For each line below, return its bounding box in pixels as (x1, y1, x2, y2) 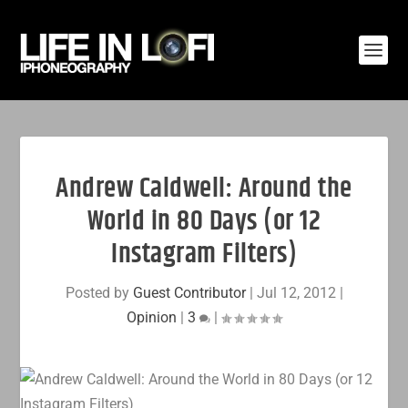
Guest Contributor (132, 284, 246, 301)
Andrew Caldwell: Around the (56, 168, 352, 209)
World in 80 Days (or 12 (87, 201, 321, 242)
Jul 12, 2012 (256, 284, 336, 301)
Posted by (65, 284, 133, 301)
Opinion (127, 309, 177, 326)
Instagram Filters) (111, 234, 297, 275)
